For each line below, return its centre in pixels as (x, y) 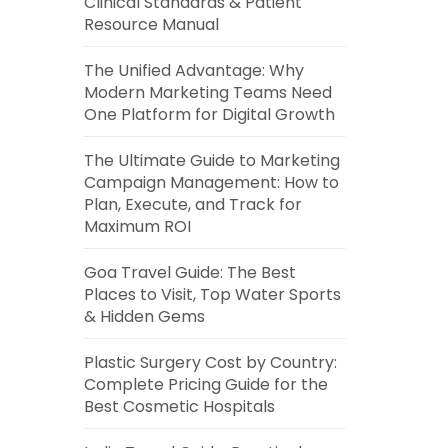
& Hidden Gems (144, 316)
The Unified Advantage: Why (193, 70)
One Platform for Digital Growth (209, 114)
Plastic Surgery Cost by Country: (210, 362)
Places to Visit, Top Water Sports (212, 294)
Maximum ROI (137, 226)
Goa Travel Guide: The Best (189, 272)
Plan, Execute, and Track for (192, 204)
